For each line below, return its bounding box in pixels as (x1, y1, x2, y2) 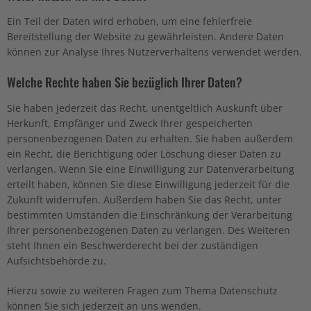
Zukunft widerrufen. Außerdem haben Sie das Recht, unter (7, 193, 282, 206)
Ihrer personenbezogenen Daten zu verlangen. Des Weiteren (7, 224, 290, 237)
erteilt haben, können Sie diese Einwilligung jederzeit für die (7, 178, 289, 191)
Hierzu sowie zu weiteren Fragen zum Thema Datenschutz (7, 284, 278, 297)
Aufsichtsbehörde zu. (7, 254, 106, 267)
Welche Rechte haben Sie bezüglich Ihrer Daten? (7, 73, 242, 91)
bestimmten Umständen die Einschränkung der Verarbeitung (7, 208, 292, 221)
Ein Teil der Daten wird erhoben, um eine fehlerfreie (7, 15, 252, 28)
